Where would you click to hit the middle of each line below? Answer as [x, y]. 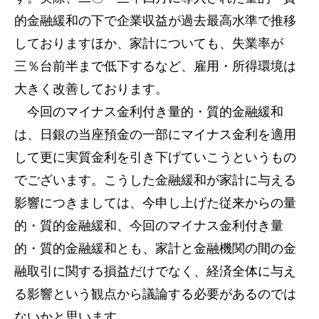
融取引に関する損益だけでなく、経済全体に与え [155, 271]
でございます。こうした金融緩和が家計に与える [155, 180]
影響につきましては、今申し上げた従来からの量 [155, 203]
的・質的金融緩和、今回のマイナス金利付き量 [149, 226]
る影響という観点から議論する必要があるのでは [155, 294]
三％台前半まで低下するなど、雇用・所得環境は [155, 66]
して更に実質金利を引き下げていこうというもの [155, 157]
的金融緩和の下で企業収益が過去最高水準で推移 [155, 21]
